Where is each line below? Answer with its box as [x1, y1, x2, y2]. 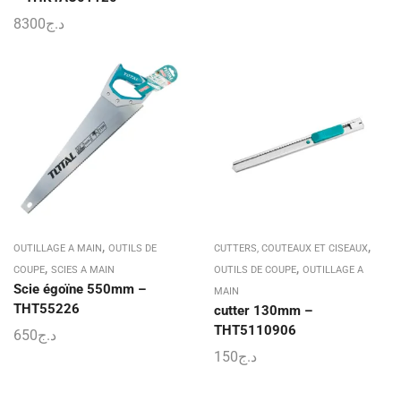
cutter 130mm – [214, 302, 312, 319]
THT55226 [13, 300, 80, 317]
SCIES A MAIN [51, 263, 115, 276]
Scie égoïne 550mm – [13, 280, 146, 297]
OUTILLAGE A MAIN [13, 242, 102, 254]
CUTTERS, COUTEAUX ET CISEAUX [214, 242, 368, 254]
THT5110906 [214, 321, 296, 338]
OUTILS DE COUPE [214, 263, 296, 276]
